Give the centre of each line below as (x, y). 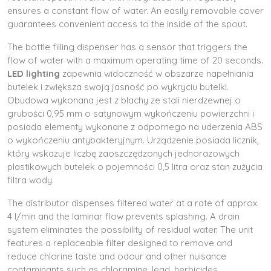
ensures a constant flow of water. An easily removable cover (135, 11)
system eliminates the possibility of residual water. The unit (130, 230)
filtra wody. (31, 180)
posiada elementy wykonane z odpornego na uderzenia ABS (135, 127)
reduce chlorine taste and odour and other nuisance (117, 256)
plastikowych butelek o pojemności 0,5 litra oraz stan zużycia (135, 167)
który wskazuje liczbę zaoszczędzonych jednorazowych (123, 153)
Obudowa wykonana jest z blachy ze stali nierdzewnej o (124, 100)
